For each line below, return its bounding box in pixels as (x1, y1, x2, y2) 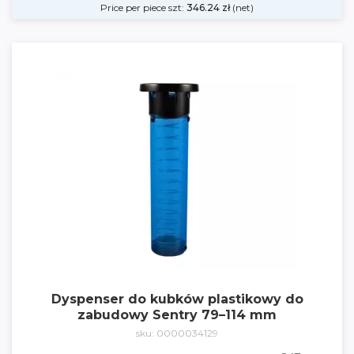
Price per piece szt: (100, 2, 186, 13)
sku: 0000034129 (136, 327, 218, 339)
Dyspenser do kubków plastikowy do (51, 292, 303, 307)
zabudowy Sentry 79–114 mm (77, 307, 277, 322)
